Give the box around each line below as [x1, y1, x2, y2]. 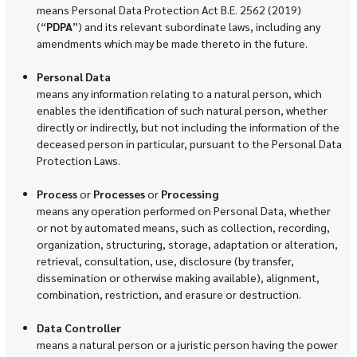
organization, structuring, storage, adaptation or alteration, [36, 236, 338, 251]
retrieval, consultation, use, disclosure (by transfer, [36, 253, 294, 268]
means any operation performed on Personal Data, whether [36, 202, 331, 218]
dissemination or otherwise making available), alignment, [36, 269, 320, 284]
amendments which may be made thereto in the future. [36, 35, 308, 50]
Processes [90, 186, 147, 201]
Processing [160, 186, 226, 201]
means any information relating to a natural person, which [36, 85, 322, 100]
